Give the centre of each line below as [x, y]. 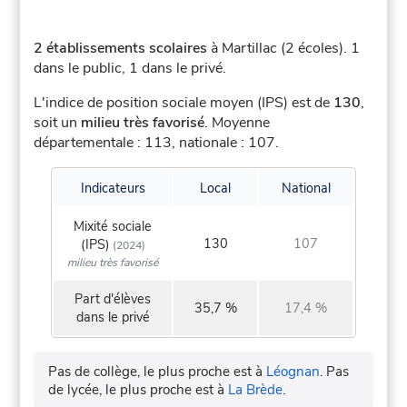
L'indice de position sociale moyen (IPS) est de [184, 103]
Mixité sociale [113, 227]
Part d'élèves [113, 299]
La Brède [256, 390]
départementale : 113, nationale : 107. [157, 143]
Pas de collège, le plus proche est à [158, 372]
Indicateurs [113, 189]
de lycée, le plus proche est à [139, 390]
